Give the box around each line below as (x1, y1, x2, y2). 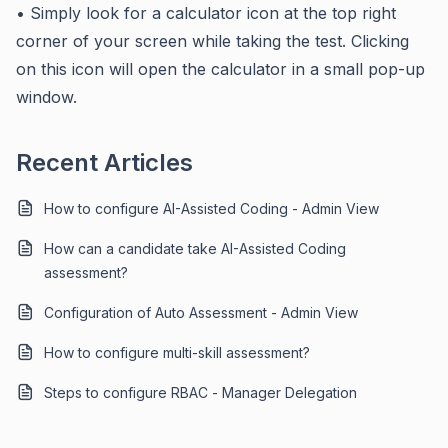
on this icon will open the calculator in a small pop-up (16, 59, 425, 79)
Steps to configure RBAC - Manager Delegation (44, 384, 357, 401)
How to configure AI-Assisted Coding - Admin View (44, 200, 379, 217)
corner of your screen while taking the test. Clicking (16, 31, 409, 51)
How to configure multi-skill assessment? (44, 344, 310, 361)
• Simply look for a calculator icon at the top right (16, 3, 396, 23)
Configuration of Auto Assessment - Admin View (44, 304, 358, 321)
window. (16, 87, 77, 107)
